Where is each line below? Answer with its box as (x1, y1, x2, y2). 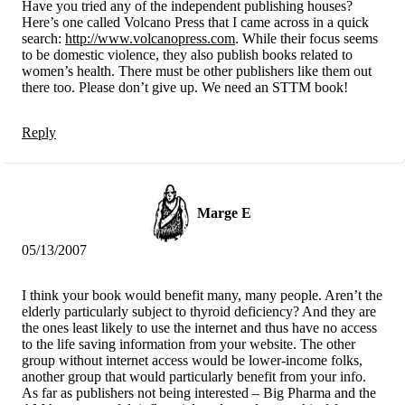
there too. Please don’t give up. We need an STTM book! (22, 79, 348, 95)
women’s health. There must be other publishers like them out (22, 62, 372, 79)
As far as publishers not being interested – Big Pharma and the (22, 384, 376, 400)
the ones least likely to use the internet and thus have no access (22, 319, 377, 335)
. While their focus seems (235, 30, 378, 46)
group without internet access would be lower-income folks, (22, 352, 363, 368)
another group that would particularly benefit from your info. (22, 368, 366, 384)
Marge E (197, 204, 251, 221)
